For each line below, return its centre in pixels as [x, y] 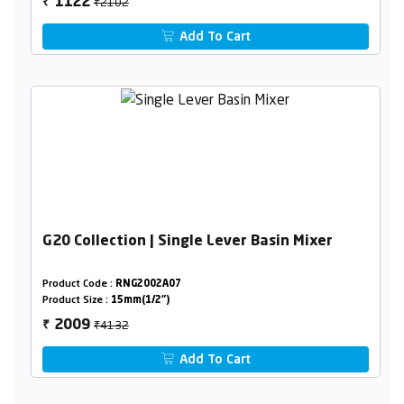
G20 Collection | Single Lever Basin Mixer [187, 242]
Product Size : [76, 301]
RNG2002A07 [148, 285]
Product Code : [78, 285]
